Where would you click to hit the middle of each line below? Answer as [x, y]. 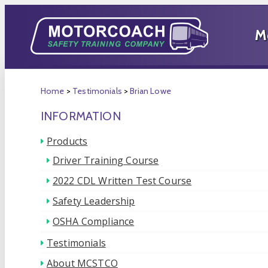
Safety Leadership [94, 201]
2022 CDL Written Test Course [122, 181]
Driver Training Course [106, 160]
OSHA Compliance [94, 221]
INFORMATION [81, 116]
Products [67, 141]
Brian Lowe [150, 91]
